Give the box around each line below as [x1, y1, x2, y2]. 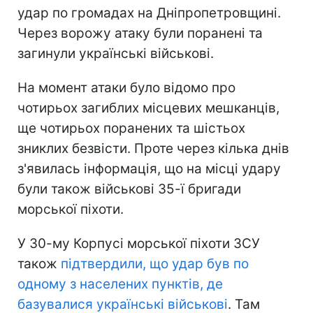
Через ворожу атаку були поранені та [17, 24, 263, 41]
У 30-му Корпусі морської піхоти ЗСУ [17, 235, 260, 252]
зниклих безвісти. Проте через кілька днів [17, 140, 289, 156]
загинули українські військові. [17, 45, 214, 61]
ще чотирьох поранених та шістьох [17, 119, 245, 136]
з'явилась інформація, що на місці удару [17, 160, 281, 177]
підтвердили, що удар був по [61, 255, 249, 272]
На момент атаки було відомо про [17, 79, 235, 96]
